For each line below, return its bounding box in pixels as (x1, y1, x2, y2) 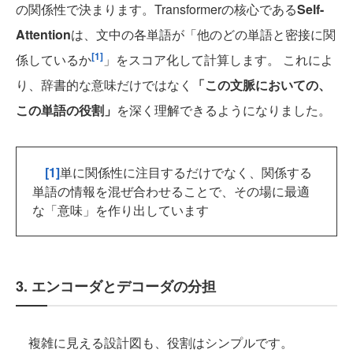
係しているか (16, 50, 91, 69)
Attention (16, 25, 71, 43)
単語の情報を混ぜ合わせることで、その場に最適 (32, 182, 310, 200)
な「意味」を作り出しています (32, 201, 209, 219)
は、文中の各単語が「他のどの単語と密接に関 (71, 25, 336, 43)
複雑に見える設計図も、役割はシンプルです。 (16, 333, 293, 351)
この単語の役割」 (16, 101, 117, 119)
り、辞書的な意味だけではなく (16, 76, 192, 94)
